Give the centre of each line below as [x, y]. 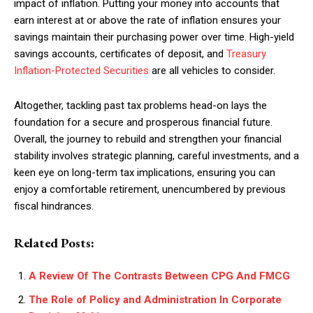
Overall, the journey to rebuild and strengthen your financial [148, 139]
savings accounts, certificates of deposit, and [120, 54]
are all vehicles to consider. [212, 71]
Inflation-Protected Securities [81, 71]
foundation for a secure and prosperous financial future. [143, 122]
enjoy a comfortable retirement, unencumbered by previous [150, 189]
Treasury [246, 54]
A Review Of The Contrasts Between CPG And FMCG [159, 276]
